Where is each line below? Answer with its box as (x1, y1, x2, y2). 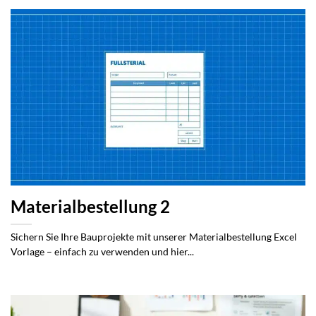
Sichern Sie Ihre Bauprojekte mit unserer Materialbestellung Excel (11, 231, 297, 243)
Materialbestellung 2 (11, 196, 170, 217)
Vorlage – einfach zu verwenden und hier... (11, 245, 194, 257)
